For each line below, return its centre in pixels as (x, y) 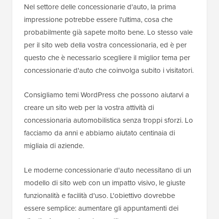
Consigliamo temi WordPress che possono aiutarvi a (107, 95)
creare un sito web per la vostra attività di (89, 108)
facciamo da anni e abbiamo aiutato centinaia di (99, 133)
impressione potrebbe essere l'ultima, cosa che (98, 20)
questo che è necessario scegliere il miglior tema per (107, 58)
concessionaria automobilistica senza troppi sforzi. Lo (109, 120)
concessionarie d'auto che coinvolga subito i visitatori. (109, 71)
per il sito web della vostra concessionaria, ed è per (105, 45)
